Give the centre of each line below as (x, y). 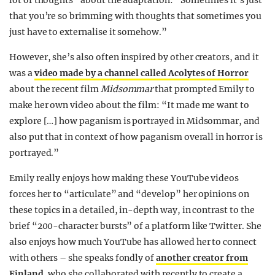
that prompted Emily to (204, 89)
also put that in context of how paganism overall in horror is (136, 137)
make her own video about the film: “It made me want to (129, 105)
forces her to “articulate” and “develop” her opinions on (129, 194)
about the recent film (55, 89)
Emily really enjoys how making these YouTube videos (124, 178)
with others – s (41, 258)
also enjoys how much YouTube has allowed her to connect (133, 242)
